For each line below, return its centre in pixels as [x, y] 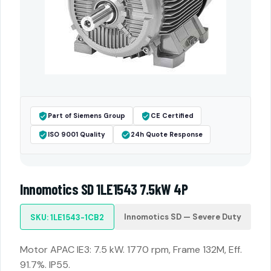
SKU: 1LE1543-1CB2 [67, 217]
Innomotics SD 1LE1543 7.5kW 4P [104, 189]
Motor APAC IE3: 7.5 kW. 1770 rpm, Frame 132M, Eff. [131, 250]
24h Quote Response [167, 134]
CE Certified [172, 116]
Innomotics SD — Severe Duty [183, 217]
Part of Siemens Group [87, 116]
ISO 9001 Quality [77, 134]
